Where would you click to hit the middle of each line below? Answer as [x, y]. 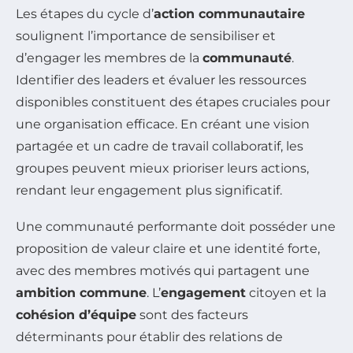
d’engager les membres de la [109, 58]
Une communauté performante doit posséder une [176, 226]
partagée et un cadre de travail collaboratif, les [160, 146]
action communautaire [229, 13]
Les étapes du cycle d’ [85, 13]
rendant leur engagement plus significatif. [149, 190]
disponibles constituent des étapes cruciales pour [173, 102]
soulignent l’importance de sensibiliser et [146, 35]
